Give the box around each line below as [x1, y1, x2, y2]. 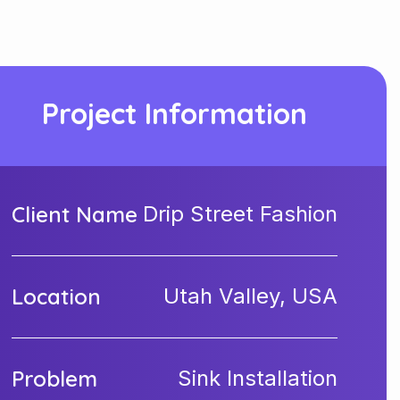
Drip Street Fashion [142, 200, 337, 227]
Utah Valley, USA [162, 282, 337, 309]
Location [12, 282, 102, 310]
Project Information [41, 95, 307, 131]
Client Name [12, 200, 138, 228]
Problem [12, 364, 98, 392]
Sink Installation [177, 364, 337, 391]
